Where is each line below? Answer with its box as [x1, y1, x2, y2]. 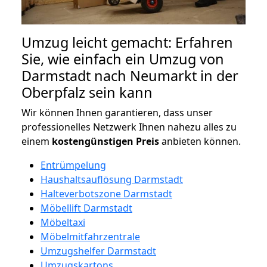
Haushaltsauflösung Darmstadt [41, 172, 183, 186]
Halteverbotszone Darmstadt [41, 187, 172, 200]
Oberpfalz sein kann [21, 82, 153, 102]
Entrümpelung [41, 158, 106, 172]
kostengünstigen [52, 134, 133, 148]
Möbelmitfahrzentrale [41, 229, 140, 243]
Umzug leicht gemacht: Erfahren [21, 32, 233, 52]
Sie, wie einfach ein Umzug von [21, 49, 224, 69]
